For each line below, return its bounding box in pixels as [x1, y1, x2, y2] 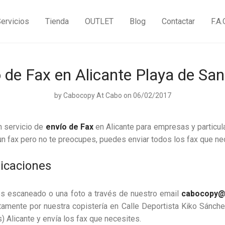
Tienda [45, 17, 69, 27]
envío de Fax [45, 122, 93, 132]
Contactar [161, 17, 195, 27]
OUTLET [84, 17, 114, 27]
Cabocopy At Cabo [63, 91, 122, 99]
